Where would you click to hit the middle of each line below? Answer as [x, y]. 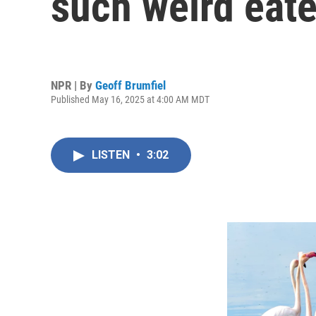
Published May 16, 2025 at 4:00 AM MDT [130, 99]
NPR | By [73, 85]
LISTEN [112, 155]
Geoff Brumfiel [130, 85]
